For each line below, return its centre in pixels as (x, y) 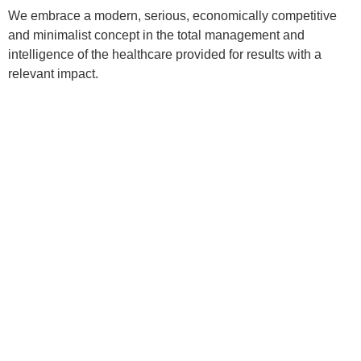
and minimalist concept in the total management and (156, 35)
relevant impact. (53, 73)
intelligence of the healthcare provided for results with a (165, 54)
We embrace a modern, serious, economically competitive (172, 15)
